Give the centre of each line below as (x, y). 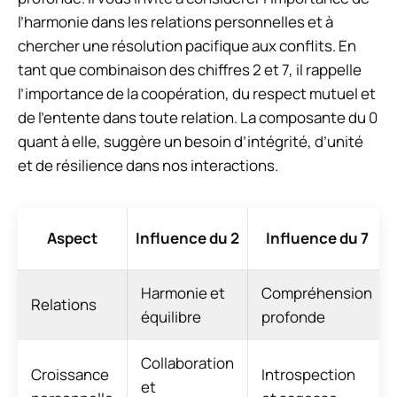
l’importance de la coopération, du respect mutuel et (197, 94)
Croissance (70, 375)
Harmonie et (183, 293)
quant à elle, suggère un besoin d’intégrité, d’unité (191, 142)
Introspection (308, 375)
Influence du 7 (317, 238)
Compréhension (317, 293)
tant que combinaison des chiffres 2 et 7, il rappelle (190, 70)
